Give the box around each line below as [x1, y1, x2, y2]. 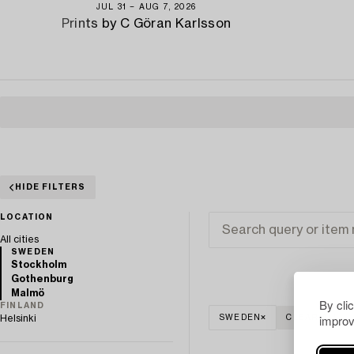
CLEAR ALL [286, 313, 340, 322]
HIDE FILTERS [15, 183, 86, 191]
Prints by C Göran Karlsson [61, 17, 232, 30]
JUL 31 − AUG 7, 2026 [96, 2, 196, 11]
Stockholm [11, 259, 66, 269]
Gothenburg [11, 273, 73, 284]
